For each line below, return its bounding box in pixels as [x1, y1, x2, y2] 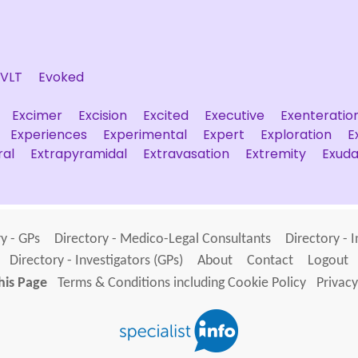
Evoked [38, 68, 84, 86]
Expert [203, 125, 245, 144]
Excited [143, 106, 189, 125]
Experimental [103, 125, 187, 144]
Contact [247, 253, 293, 268]
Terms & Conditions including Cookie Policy [57, 276, 306, 292]
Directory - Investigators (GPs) [10, 253, 183, 268]
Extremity [245, 145, 306, 163]
